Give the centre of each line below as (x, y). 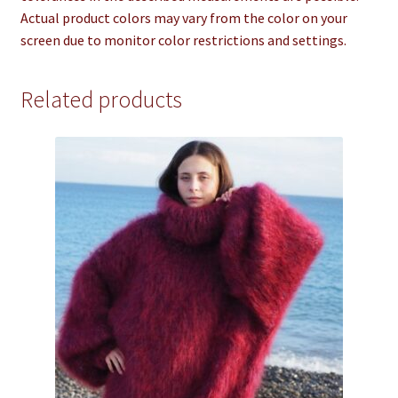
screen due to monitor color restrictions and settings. (183, 40)
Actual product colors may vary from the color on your (183, 18)
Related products (101, 100)
